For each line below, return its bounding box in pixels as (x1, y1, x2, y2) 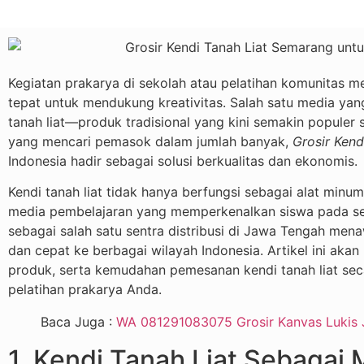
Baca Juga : (41, 314, 116, 331)
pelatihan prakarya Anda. (8, 281, 162, 298)
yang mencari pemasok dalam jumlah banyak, (8, 132, 292, 149)
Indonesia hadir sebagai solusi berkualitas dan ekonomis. (8, 152, 357, 169)
